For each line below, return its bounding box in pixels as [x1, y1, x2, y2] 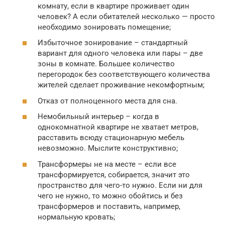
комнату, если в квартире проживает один [38, 1, 189, 11]
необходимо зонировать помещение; [38, 22, 171, 32]
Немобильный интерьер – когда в [38, 112, 159, 121]
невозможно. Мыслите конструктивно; [38, 144, 178, 153]
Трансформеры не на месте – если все [38, 159, 176, 169]
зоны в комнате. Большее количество [38, 59, 175, 68]
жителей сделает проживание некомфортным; [38, 80, 204, 89]
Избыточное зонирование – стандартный [38, 38, 188, 47]
